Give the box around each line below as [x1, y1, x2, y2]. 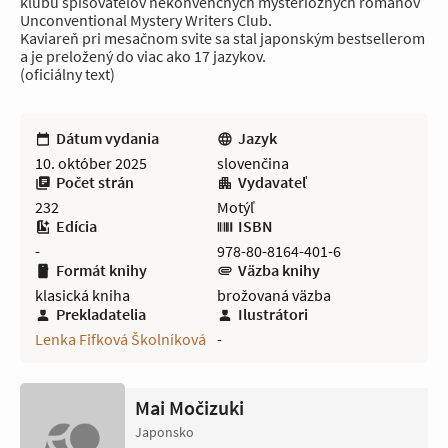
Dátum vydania [56, 127, 159, 148]
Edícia [56, 215, 97, 236]
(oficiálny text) [20, 63, 115, 84]
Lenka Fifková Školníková [35, 328, 206, 349]
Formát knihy [56, 259, 147, 280]
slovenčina [216, 152, 289, 173]
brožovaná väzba [216, 284, 331, 305]
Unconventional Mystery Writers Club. [20, 9, 272, 30]
